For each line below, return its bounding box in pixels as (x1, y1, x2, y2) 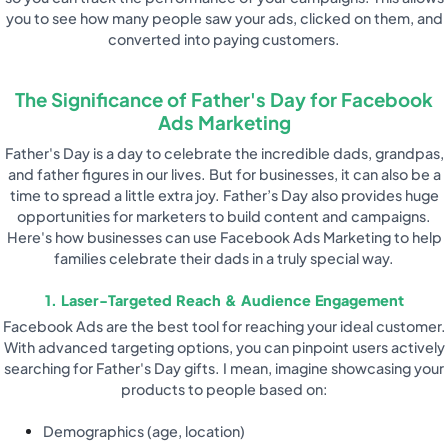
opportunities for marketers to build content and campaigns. (17, 207, 431, 226)
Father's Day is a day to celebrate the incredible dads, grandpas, (4, 144, 444, 163)
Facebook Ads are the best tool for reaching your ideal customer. (2, 316, 446, 335)
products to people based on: (120, 379, 328, 398)
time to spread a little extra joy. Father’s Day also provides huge (9, 186, 439, 205)
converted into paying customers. (108, 30, 340, 49)
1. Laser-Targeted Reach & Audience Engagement (44, 290, 404, 309)
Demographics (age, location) (43, 422, 246, 441)
